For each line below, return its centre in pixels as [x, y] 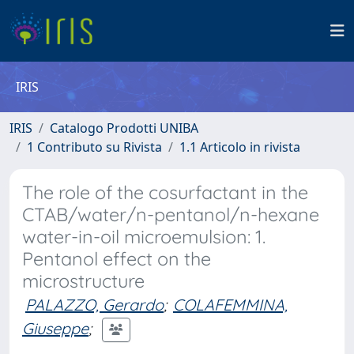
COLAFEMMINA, [230, 305]
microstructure [83, 281]
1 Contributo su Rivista [94, 147]
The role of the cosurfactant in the [165, 192]
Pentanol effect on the [117, 259]
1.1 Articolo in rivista [240, 147]
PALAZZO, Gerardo [94, 305]
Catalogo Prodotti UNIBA [124, 128]
